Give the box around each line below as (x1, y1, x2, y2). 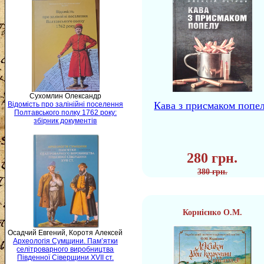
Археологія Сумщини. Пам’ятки (13, 237, 118, 246)
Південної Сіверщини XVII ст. (17, 253, 114, 262)
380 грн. (197, 167, 227, 176)
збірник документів (34, 117, 97, 126)
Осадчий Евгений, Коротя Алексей (8, 229, 123, 237)
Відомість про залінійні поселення (8, 100, 123, 109)
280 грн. (187, 150, 238, 166)
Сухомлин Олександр (29, 92, 101, 101)
